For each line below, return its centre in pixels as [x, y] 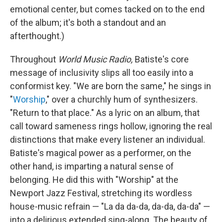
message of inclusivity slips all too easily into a [102, 72]
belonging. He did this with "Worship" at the [94, 179]
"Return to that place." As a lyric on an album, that [105, 112]
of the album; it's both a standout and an [88, 22]
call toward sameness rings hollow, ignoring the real [111, 126]
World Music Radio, [96, 59]
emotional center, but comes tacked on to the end [107, 9]
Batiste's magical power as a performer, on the [101, 153]
